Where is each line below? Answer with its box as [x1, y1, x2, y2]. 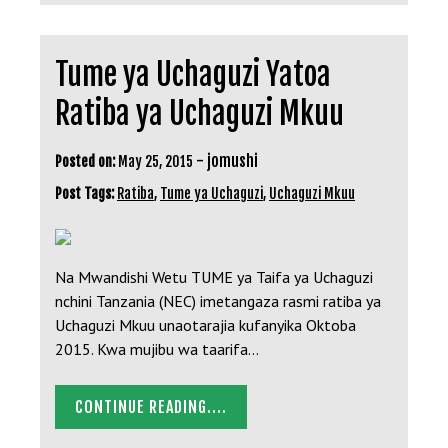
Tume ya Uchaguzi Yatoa [55, 55, 331, 93]
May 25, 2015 [118, 152, 193, 170]
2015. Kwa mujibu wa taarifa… [55, 338, 259, 359]
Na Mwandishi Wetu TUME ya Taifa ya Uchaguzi [55, 266, 373, 287]
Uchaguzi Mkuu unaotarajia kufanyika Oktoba [55, 314, 356, 335]
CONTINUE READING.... [75, 396, 227, 417]
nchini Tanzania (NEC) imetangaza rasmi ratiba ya [55, 290, 381, 311]
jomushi [207, 150, 258, 171]
